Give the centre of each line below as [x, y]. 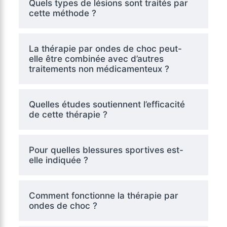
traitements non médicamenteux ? [99, 69]
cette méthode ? [62, 13]
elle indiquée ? [58, 160]
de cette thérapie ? [68, 114]
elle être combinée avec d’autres [96, 59]
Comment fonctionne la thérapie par [103, 195]
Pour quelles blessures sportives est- [106, 150]
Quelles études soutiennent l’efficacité [107, 104]
